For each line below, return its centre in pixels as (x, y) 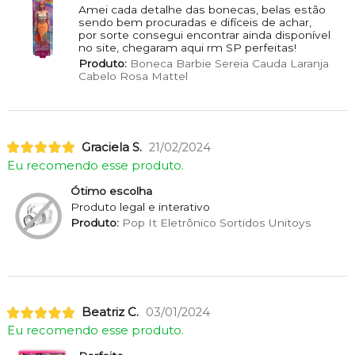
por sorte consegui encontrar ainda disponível (204, 34)
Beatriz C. (110, 313)
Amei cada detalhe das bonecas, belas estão (202, 9)
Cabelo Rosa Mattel (133, 76)
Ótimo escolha (111, 191)
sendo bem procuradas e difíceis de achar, (195, 22)
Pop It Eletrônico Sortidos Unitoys (215, 222)
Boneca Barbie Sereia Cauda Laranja (227, 63)
